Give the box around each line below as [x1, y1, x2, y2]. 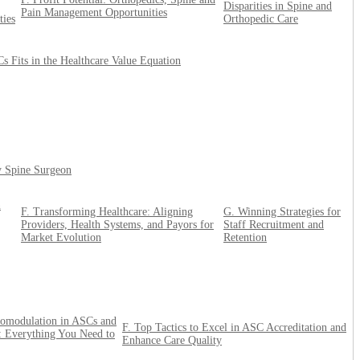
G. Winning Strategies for [223, 206, 341, 219]
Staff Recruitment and [223, 219, 324, 231]
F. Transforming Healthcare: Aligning [21, 206, 193, 219]
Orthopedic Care [223, 13, 298, 26]
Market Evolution [21, 231, 101, 244]
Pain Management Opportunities [21, 6, 167, 19]
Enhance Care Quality [122, 334, 222, 347]
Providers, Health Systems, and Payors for [21, 219, 214, 231]
